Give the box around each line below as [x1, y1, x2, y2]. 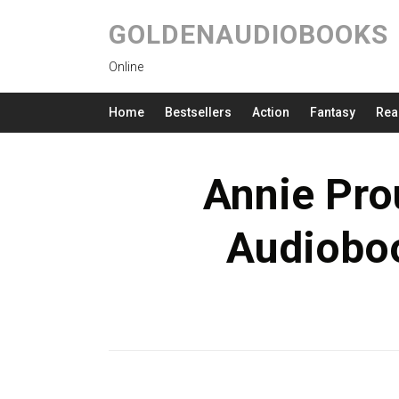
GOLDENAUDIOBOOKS [109, 19, 388, 50]
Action [252, 105, 289, 119]
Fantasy [310, 105, 355, 119]
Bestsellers [165, 105, 232, 119]
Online [109, 60, 143, 74]
